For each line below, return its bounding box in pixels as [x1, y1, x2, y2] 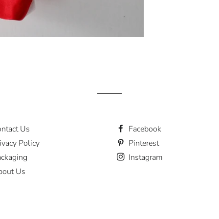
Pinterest [127, 138, 159, 149]
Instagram [127, 152, 163, 163]
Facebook [127, 124, 161, 135]
